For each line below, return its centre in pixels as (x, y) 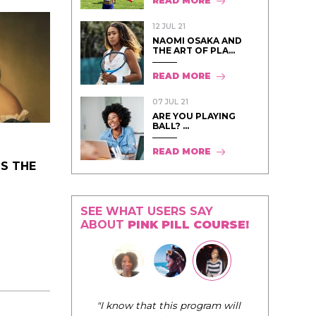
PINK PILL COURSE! (188, 224)
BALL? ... (171, 126)
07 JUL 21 (170, 102)
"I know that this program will (152, 305)
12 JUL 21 (169, 26)
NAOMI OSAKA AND (197, 40)
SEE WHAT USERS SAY (147, 211)
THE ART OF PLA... (194, 50)
